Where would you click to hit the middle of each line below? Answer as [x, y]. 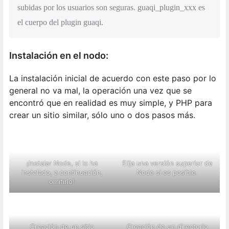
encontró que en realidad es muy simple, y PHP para [111, 103]
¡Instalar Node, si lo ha [62, 163]
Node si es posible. [167, 173]
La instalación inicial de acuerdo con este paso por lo [113, 78]
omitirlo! [62, 182]
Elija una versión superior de [167, 163]
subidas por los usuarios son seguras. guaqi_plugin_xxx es [111, 8]
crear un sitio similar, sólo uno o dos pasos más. [102, 115]
